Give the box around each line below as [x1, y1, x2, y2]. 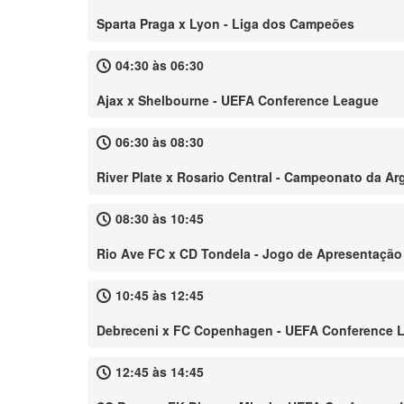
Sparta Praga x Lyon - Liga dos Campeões [96, 14, 354, 32]
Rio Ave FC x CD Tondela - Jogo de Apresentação [96, 244, 402, 262]
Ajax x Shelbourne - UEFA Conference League [96, 91, 379, 109]
